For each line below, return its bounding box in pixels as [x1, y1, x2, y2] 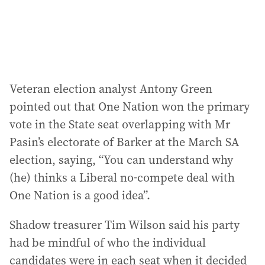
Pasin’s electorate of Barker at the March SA [9, 134, 239, 151]
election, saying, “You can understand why [9, 151, 233, 169]
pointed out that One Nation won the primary [9, 98, 250, 115]
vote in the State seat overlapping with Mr [9, 116, 230, 133]
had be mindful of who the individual [9, 234, 206, 251]
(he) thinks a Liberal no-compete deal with [9, 169, 235, 186]
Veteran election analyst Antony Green [9, 80, 212, 98]
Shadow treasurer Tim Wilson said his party [9, 216, 240, 234]
